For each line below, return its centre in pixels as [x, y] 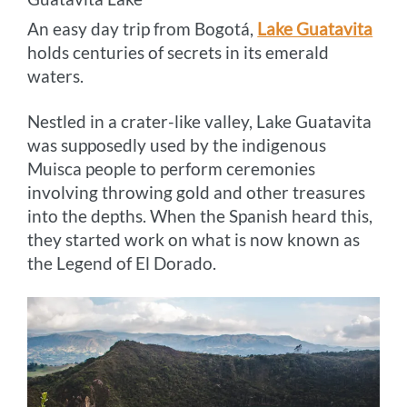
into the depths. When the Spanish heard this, [200, 216]
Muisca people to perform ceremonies [172, 169]
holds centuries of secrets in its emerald [179, 53]
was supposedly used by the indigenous [177, 145]
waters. [56, 76]
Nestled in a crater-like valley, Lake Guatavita [200, 122]
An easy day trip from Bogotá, [143, 29]
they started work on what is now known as [194, 240]
